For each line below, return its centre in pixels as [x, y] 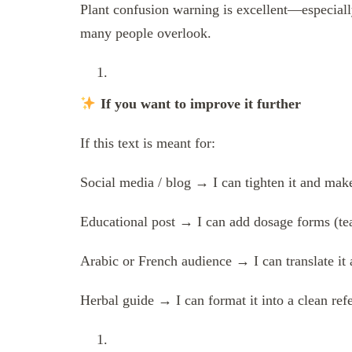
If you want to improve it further [198, 104]
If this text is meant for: [148, 143]
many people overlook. [146, 33]
